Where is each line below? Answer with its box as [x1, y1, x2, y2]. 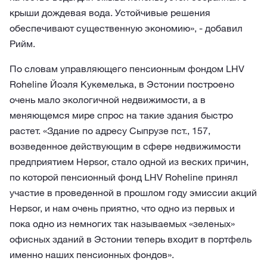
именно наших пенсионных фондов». [10, 249, 174, 260]
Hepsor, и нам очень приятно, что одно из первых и [10, 202, 235, 214]
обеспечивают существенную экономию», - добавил [10, 22, 243, 34]
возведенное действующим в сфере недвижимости [10, 140, 241, 152]
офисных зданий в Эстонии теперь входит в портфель [10, 233, 252, 245]
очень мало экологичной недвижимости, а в [10, 94, 206, 105]
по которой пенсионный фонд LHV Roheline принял [10, 171, 238, 183]
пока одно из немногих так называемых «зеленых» [10, 218, 235, 229]
